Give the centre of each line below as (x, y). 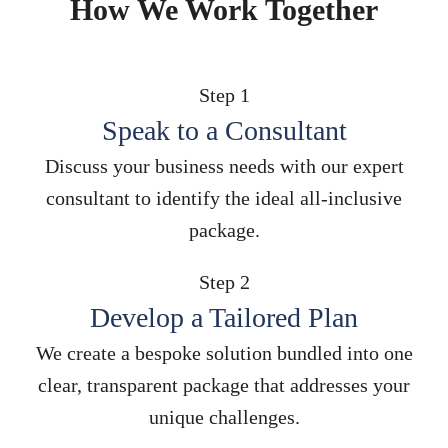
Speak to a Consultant (224, 131)
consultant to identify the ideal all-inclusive (224, 198)
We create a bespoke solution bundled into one (224, 353)
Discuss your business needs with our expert (224, 166)
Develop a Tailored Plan (224, 318)
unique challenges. (224, 417)
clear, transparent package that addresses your (224, 385)
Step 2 (224, 282)
